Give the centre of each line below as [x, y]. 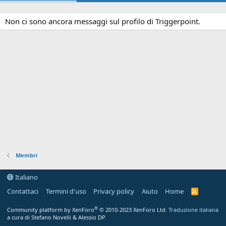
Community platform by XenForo [51, 210]
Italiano [26, 177]
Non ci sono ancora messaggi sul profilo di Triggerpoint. [103, 21]
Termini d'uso [66, 191]
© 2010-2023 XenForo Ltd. [133, 210]
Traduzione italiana [193, 210]
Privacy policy [114, 191]
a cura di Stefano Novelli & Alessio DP [56, 217]
